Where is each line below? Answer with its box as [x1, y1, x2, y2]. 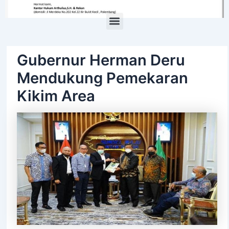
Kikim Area [16, 86, 95, 105]
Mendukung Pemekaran [16, 68, 188, 87]
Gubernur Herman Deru [16, 51, 185, 69]
